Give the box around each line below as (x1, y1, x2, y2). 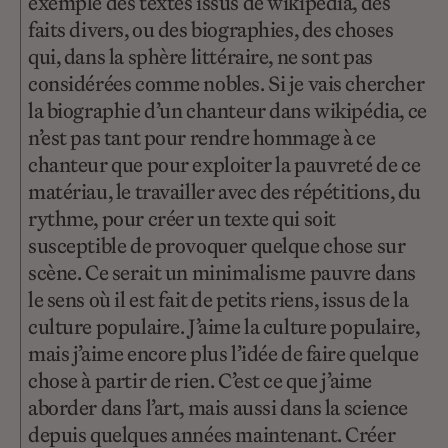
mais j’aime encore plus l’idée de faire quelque (28, 339, 419, 369)
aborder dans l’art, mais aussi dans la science (28, 393, 408, 423)
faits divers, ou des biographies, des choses (28, 15, 394, 45)
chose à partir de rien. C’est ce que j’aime (28, 366, 372, 396)
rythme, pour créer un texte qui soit (28, 204, 336, 234)
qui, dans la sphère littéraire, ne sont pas (28, 42, 373, 72)
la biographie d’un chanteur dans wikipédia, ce (28, 96, 427, 126)
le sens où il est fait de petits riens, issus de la (28, 285, 409, 315)
